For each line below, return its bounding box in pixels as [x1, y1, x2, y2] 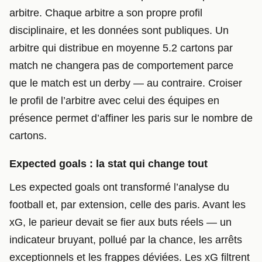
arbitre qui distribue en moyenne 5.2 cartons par [9, 42, 233, 54]
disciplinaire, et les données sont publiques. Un [9, 25, 229, 37]
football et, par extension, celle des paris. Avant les [9, 199, 246, 211]
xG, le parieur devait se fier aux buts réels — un [9, 216, 232, 229]
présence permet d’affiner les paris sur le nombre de [9, 112, 253, 125]
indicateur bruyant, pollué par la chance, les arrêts [9, 234, 242, 246]
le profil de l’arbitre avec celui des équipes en [9, 95, 219, 107]
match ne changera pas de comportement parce [9, 60, 233, 72]
